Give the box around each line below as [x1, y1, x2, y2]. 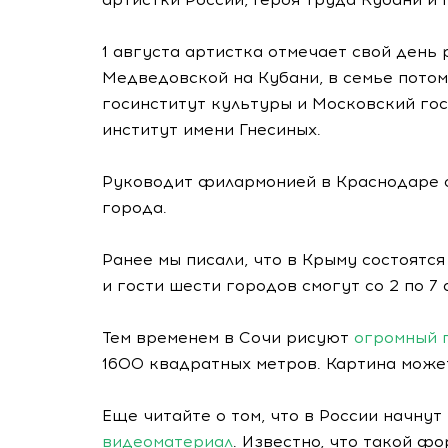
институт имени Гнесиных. [102, 120, 321, 139]
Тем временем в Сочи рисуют [102, 328, 354, 347]
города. [102, 198, 167, 217]
